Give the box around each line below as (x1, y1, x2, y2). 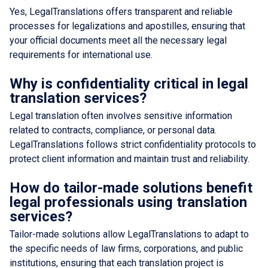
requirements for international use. (10, 48, 153, 60)
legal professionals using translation (10, 193, 247, 211)
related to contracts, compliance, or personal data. (10, 124, 217, 136)
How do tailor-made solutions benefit (10, 179, 252, 196)
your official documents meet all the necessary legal (10, 34, 227, 46)
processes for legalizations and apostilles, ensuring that (10, 20, 245, 32)
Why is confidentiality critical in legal (10, 75, 248, 92)
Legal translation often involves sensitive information (10, 109, 232, 121)
